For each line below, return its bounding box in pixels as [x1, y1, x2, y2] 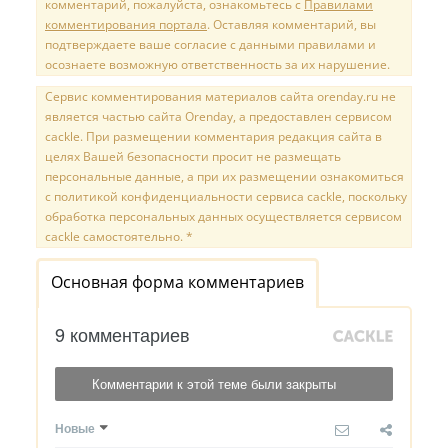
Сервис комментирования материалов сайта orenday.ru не [45, 88, 396, 106]
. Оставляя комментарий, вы [207, 16, 376, 34]
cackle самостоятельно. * [45, 228, 193, 246]
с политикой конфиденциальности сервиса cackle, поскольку [45, 188, 407, 206]
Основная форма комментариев [51, 271, 304, 294]
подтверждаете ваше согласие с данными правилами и [45, 36, 376, 54]
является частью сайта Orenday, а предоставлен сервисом [45, 108, 392, 126]
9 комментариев [55, 321, 190, 348]
